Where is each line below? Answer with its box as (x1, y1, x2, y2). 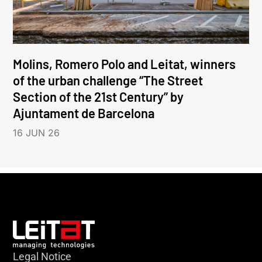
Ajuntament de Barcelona (13, 105, 155, 120)
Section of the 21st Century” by (13, 88, 184, 104)
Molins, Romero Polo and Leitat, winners (13, 56, 236, 71)
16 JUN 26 (13, 126, 60, 139)
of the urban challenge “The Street (13, 72, 204, 88)
